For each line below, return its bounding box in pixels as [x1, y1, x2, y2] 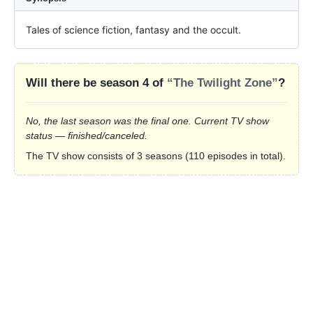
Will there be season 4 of [26, 76, 167, 90]
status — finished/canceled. [26, 130, 147, 142]
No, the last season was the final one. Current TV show [26, 115, 269, 127]
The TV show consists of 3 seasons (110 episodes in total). [26, 150, 286, 162]
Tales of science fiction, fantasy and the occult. [26, 24, 241, 36]
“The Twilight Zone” [167, 76, 278, 90]
